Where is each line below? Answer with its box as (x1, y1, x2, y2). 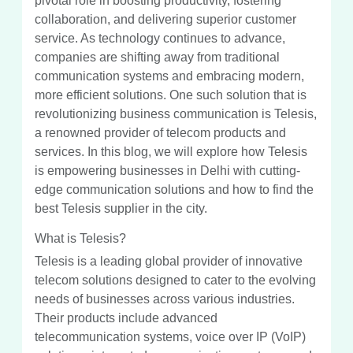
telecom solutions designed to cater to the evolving (35, 273, 316, 287)
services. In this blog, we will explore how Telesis (35, 144, 307, 158)
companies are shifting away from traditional (35, 50, 280, 64)
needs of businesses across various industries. (35, 292, 295, 306)
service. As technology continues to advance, (35, 31, 285, 45)
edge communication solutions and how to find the (35, 182, 314, 196)
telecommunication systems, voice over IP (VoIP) (35, 329, 306, 344)
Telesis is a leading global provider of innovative (35, 254, 303, 268)
